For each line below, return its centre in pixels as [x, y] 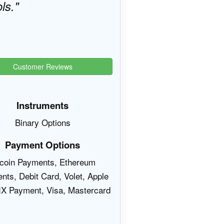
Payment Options [43, 145]
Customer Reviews [42, 66]
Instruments [43, 105]
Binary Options [42, 122]
